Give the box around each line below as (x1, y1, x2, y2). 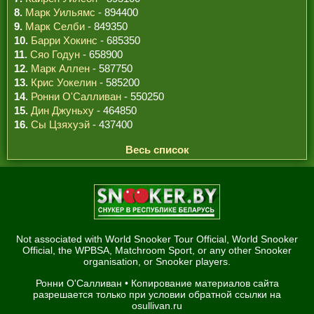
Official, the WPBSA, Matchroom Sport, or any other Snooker (22, 245, 292, 256)
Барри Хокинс (31, 34, 97, 46)
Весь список (125, 144, 189, 156)
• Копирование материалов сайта (121, 278, 279, 289)
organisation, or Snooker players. (83, 256, 231, 267)
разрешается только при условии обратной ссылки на (33, 289, 281, 300)
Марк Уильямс (25, 6, 95, 18)
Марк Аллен (31, 62, 90, 74)
